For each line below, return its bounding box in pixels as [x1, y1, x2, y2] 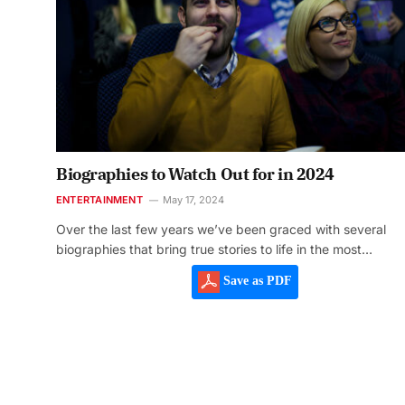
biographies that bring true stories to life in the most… [56, 241, 372, 258]
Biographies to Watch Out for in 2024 [56, 164, 334, 185]
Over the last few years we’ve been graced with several [56, 221, 386, 238]
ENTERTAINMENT [56, 193, 143, 207]
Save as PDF [219, 274, 292, 288]
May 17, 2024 [162, 193, 224, 207]
